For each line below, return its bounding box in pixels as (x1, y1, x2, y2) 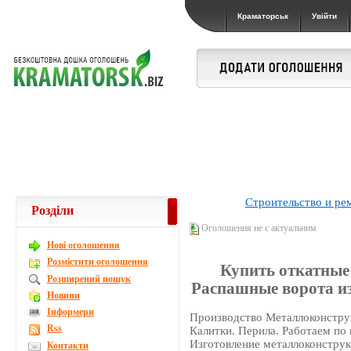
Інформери (47, 306, 94, 317)
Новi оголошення (47, 240, 120, 251)
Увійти (312, 12, 337, 20)
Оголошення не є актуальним (199, 223, 317, 233)
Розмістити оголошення (47, 256, 148, 268)
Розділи (31, 204, 74, 217)
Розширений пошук (47, 273, 131, 284)
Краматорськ (237, 12, 288, 20)
